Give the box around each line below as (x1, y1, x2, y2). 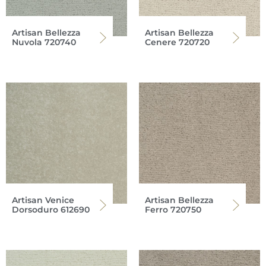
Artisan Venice (12, 194, 74, 205)
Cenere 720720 (145, 36, 210, 47)
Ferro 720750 (145, 204, 201, 215)
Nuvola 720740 (12, 36, 76, 47)
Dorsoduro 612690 (12, 204, 90, 215)
